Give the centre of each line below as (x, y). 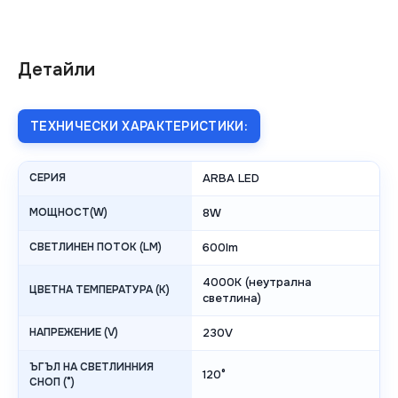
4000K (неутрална (257, 283)
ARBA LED (231, 179)
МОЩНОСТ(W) (68, 213)
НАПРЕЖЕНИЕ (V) (74, 333)
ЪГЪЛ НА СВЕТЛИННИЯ (92, 367)
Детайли (56, 70)
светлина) (232, 298)
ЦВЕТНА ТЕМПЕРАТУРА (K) (99, 290)
